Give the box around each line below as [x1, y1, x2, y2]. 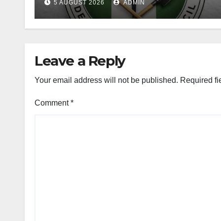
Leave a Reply [35, 52, 125, 69]
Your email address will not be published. [35, 76, 178, 84]
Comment [35, 99, 71, 107]
